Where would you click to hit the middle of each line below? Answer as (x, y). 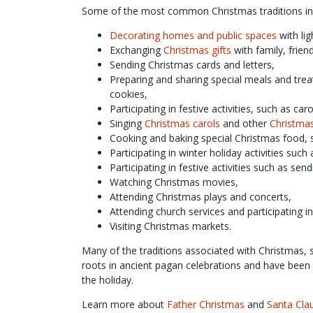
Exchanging (137, 50)
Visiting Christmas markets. (170, 226)
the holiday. (108, 279)
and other (245, 123)
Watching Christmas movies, (174, 182)
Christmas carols (182, 123)
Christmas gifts (197, 50)
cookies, (129, 94)
